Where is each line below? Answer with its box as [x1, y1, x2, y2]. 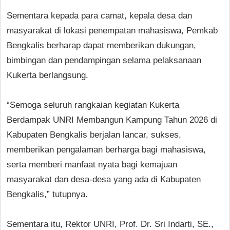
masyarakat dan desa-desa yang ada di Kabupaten [7, 174, 201, 184]
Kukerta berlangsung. [7, 70, 88, 80]
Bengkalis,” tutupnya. [7, 189, 88, 199]
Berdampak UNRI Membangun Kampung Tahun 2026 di [7, 114, 217, 125]
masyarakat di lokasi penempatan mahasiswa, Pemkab [7, 25, 218, 35]
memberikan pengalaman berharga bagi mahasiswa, [7, 144, 206, 155]
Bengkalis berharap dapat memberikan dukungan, [7, 40, 196, 50]
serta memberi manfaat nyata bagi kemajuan [7, 159, 177, 169]
